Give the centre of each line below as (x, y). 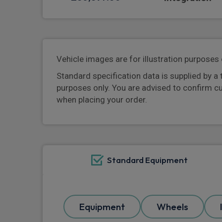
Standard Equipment (147, 160)
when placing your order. (102, 100)
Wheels (172, 207)
